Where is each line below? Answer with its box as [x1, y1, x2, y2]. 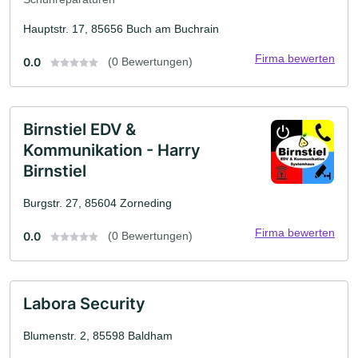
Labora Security [23, 293, 145, 313]
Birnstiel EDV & [23, 119, 136, 139]
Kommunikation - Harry [23, 140, 201, 160]
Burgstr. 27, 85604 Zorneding [23, 196, 172, 209]
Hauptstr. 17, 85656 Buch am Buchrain [23, 22, 219, 35]
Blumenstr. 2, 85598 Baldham [23, 328, 173, 342]
